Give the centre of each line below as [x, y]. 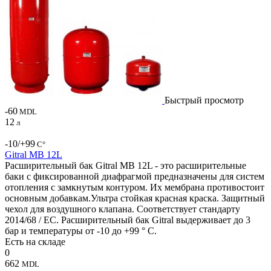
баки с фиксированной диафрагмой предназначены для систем [135, 176]
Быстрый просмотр [204, 100]
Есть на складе [35, 241]
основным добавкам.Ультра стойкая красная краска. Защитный [135, 198]
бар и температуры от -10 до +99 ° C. [81, 230]
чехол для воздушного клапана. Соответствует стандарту [122, 209]
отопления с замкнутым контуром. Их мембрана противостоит [135, 187]
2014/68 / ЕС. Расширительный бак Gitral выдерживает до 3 [128, 220]
